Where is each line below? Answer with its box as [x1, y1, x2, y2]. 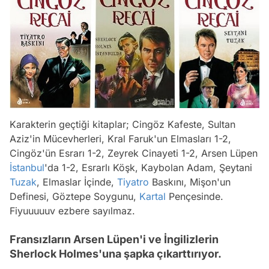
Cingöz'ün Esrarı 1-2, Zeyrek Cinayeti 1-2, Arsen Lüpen [10, 147, 258, 160]
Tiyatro [117, 176, 149, 189]
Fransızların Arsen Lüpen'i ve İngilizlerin [10, 233, 219, 246]
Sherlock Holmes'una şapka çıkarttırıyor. [10, 247, 222, 261]
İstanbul [10, 162, 44, 174]
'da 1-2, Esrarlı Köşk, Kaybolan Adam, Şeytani [44, 162, 252, 174]
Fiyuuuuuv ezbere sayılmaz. [10, 205, 135, 217]
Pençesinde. [166, 190, 223, 203]
